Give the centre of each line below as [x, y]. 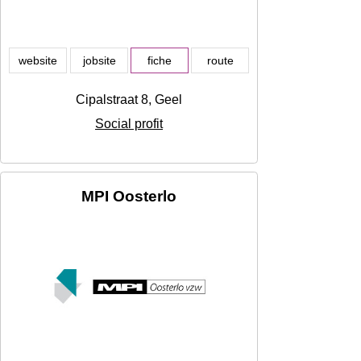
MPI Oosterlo [129, 197]
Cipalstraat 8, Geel [129, 100]
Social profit [129, 124]
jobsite [99, 61]
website [38, 61]
